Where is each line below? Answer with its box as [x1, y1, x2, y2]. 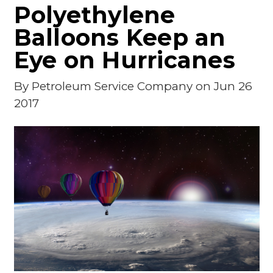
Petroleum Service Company [31, 79, 193, 93]
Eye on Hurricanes [13, 46, 235, 74]
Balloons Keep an [13, 24, 226, 52]
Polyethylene [13, 1, 175, 29]
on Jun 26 [192, 79, 252, 93]
